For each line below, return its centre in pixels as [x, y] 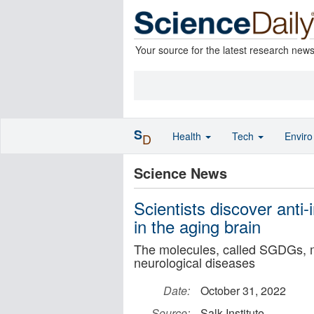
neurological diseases [194, 262]
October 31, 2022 [243, 291]
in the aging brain [197, 226]
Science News [180, 173]
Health [188, 136]
